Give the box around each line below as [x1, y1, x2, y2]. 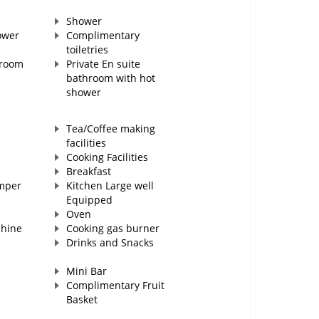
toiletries [66, 43, 108, 57]
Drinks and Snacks [66, 236, 154, 250]
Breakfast [66, 164, 111, 179]
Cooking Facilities [66, 150, 148, 164]
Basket [66, 293, 98, 307]
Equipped [66, 193, 113, 207]
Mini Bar [66, 264, 107, 278]
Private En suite [66, 57, 140, 71]
